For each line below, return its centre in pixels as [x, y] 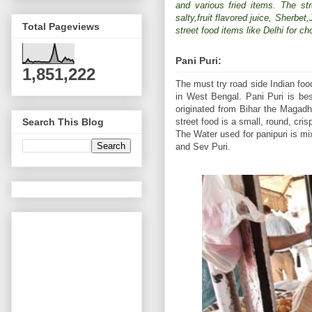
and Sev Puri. [203, 146]
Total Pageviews [61, 26]
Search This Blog [63, 122]
